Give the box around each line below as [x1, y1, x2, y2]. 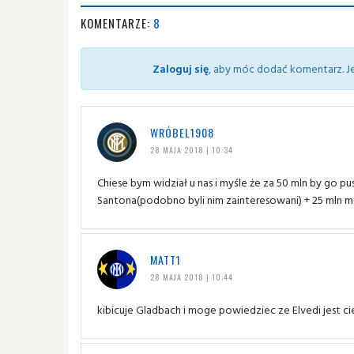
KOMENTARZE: [81, 13, 153, 32]
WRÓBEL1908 [149, 123, 214, 141]
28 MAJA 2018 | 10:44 [149, 270, 233, 283]
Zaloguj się [153, 59, 209, 77]
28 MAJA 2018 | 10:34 [149, 143, 233, 156]
